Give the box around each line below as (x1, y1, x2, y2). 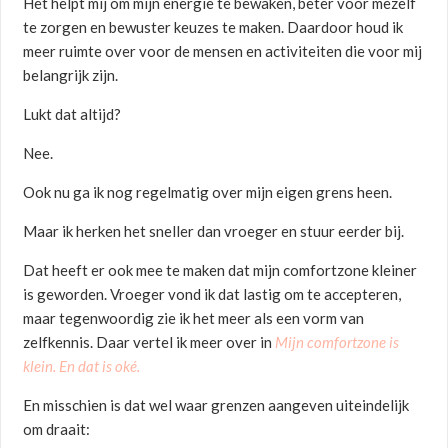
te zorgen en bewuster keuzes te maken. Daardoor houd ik (23, 18, 404, 37)
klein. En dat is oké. (23, 357, 141, 376)
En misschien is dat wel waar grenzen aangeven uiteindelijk (23, 396, 410, 415)
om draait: (23, 420, 91, 439)
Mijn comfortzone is (275, 333, 400, 352)
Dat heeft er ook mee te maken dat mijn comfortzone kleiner (23, 261, 418, 280)
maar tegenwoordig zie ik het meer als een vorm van (23, 309, 365, 328)
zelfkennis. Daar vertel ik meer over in (23, 333, 276, 352)
